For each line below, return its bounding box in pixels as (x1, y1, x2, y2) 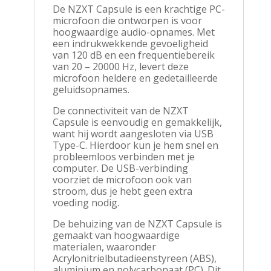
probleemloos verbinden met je (52, 149, 195, 163)
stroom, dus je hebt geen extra (52, 184, 192, 198)
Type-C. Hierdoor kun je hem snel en (52, 138, 218, 152)
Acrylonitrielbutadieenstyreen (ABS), (52, 251, 217, 265)
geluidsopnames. (52, 82, 129, 96)
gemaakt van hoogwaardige (52, 228, 180, 242)
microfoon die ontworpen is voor (52, 13, 202, 27)
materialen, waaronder (52, 240, 156, 253)
